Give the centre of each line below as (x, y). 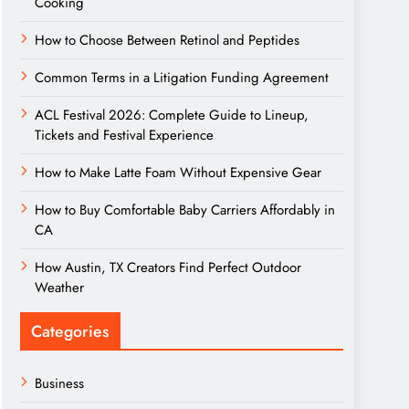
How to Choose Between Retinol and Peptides (167, 40)
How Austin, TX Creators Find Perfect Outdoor (168, 267)
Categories (70, 331)
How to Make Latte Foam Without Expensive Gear (178, 173)
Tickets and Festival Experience (124, 135)
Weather (59, 288)
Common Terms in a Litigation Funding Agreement (182, 78)
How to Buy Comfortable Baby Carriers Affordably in (185, 210)
